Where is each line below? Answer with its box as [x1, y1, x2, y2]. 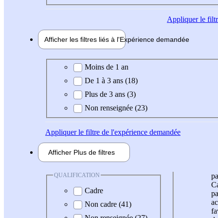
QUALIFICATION [54, 171, 100, 179]
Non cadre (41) [85, 200, 131, 209]
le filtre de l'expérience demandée [76, 127, 181, 136]
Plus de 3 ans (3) [85, 90, 136, 98]
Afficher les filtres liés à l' [44, 36, 120, 44]
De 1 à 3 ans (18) [85, 76, 138, 85]
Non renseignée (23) [85, 103, 147, 112]
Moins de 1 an [85, 62, 128, 71]
